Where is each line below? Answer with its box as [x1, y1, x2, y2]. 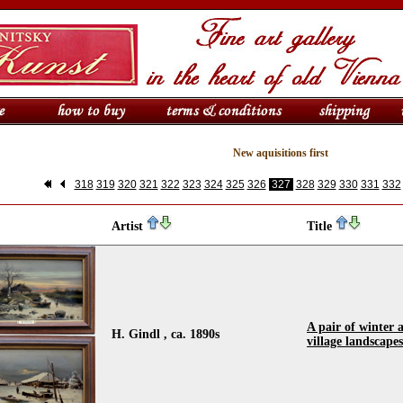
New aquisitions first [233, 147, 328, 159]
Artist [112, 219, 147, 233]
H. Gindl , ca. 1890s [112, 327, 219, 341]
